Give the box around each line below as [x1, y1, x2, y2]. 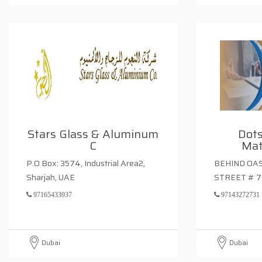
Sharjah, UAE [26, 171, 75, 184]
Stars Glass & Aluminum [27, 125, 159, 143]
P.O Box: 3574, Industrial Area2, [26, 157, 145, 170]
